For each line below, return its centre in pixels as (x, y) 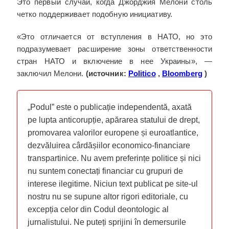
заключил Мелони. (51, 73)
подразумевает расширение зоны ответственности (114, 49)
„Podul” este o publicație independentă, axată (110, 107)
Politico (142, 73)
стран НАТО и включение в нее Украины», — (114, 61)
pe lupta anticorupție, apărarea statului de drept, (114, 120)
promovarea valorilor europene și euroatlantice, (113, 132)
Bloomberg (182, 73)
